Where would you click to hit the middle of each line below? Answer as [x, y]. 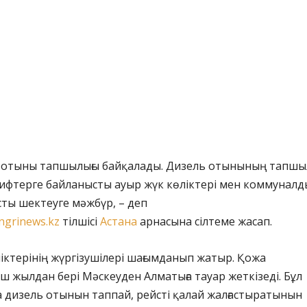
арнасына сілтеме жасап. [205, 222]
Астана [119, 222]
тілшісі [80, 222]
